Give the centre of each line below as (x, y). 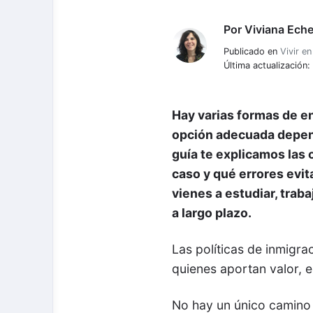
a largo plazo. (212, 213)
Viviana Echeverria (220, 36)
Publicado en (252, 52)
